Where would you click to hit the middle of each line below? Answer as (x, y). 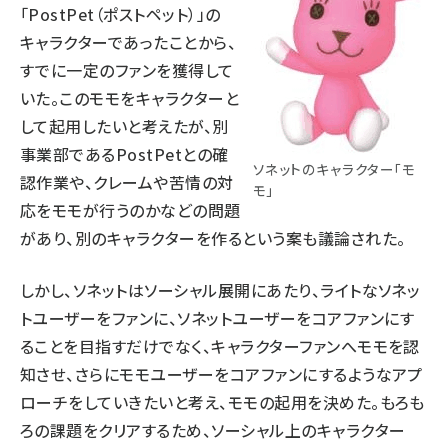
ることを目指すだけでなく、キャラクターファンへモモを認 (220, 345)
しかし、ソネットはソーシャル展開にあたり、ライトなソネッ (220, 289)
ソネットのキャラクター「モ (334, 168)
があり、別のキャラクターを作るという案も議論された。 (213, 237)
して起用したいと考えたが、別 (124, 125)
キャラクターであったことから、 (128, 41)
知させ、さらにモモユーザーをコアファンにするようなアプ (221, 373)
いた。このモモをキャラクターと (130, 97)
